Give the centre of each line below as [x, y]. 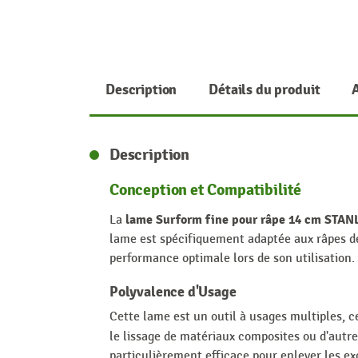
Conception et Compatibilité [206, 190]
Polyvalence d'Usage [173, 292]
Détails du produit [265, 90]
